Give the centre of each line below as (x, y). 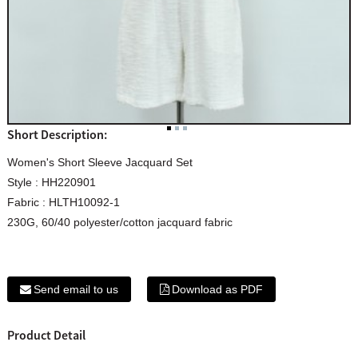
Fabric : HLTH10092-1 (63, 202)
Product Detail (46, 334)
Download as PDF (217, 289)
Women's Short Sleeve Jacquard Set (99, 162)
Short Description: (57, 134)
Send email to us (76, 289)
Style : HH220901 (51, 182)
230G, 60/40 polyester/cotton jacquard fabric (119, 222)
